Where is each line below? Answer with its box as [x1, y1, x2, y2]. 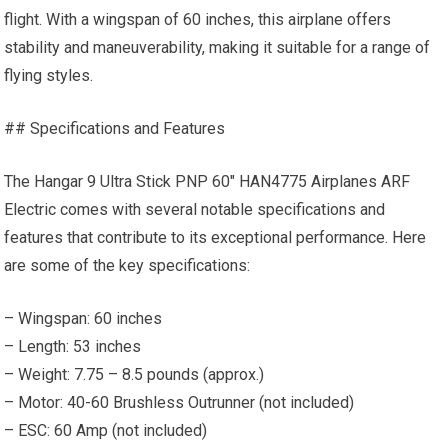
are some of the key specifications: [4, 256, 251, 275]
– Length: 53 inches [4, 337, 142, 356]
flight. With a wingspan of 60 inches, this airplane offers [4, 10, 392, 29]
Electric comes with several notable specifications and [4, 200, 386, 219]
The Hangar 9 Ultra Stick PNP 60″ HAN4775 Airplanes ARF [4, 172, 411, 191]
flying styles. [4, 66, 94, 85]
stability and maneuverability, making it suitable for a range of [4, 38, 431, 57]
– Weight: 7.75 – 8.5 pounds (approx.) [4, 365, 265, 384]
